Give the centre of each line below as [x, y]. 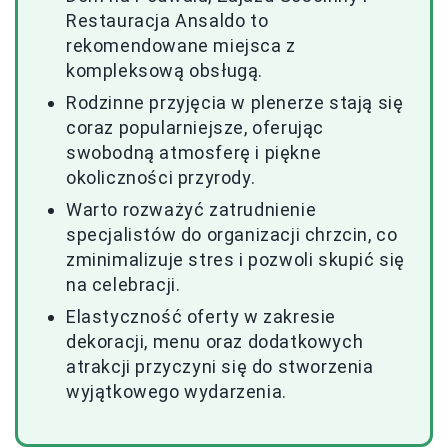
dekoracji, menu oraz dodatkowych [215, 342]
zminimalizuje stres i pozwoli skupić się [236, 260]
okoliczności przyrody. [161, 178]
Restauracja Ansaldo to [167, 21]
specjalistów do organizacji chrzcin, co [232, 235]
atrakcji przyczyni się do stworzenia [220, 367]
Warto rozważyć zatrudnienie [191, 210]
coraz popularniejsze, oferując [195, 128]
